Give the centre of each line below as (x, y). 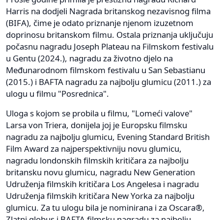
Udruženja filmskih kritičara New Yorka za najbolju (100, 196)
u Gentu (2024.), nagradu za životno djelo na (89, 58)
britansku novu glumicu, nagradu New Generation (100, 172)
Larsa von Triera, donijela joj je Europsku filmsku (96, 125)
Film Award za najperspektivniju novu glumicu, (94, 149)
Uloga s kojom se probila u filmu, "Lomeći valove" (99, 113)
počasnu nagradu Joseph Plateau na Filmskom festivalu (110, 47)
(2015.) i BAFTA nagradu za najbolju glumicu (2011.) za (109, 82)
